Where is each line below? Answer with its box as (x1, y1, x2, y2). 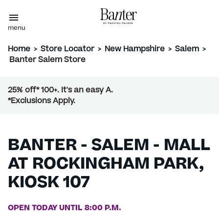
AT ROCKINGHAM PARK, (8, 157, 204, 174)
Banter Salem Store (9, 54, 86, 66)
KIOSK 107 (8, 176, 90, 192)
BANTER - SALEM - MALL (8, 139, 210, 155)
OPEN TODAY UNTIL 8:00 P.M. (8, 205, 121, 213)
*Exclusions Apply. (8, 95, 75, 107)
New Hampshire (105, 44, 165, 55)
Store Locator (41, 44, 94, 55)
